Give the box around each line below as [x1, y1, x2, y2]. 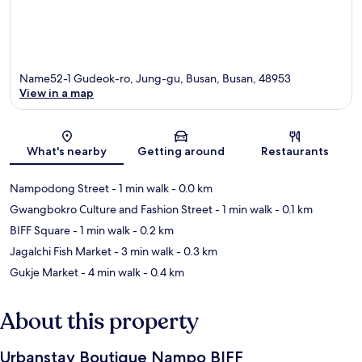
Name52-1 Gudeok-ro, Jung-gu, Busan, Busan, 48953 [19, 71, 291, 86]
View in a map [19, 86, 94, 101]
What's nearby [27, 144, 107, 159]
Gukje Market [10, 265, 78, 280]
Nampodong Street [10, 181, 109, 196]
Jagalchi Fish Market [10, 244, 112, 259]
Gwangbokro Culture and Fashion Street [10, 202, 213, 217]
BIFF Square [10, 223, 70, 238]
